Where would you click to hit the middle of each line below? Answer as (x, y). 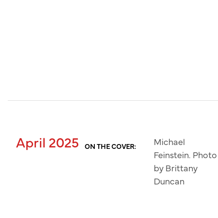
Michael (170, 142)
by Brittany (176, 168)
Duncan (169, 181)
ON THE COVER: (111, 146)
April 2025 (47, 142)
